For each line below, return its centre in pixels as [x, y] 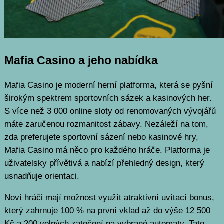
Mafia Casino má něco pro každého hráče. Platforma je [107, 150]
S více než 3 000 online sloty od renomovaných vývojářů [110, 111]
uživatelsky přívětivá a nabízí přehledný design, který [104, 163]
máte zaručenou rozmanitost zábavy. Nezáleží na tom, [106, 124]
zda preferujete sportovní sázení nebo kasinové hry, [101, 137]
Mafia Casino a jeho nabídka [81, 60]
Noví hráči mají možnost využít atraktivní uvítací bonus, [109, 197]
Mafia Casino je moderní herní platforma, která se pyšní [108, 85]
